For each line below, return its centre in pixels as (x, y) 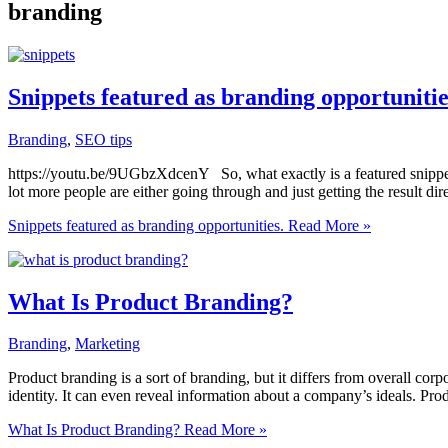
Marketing (107, 344)
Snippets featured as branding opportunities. (146, 225)
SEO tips (103, 139)
